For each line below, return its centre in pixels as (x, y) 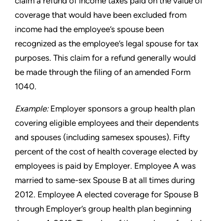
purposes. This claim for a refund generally (94, 58)
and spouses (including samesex (75, 137)
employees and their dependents (138, 123)
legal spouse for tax (162, 43)
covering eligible (46, 123)
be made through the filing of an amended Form (103, 72)
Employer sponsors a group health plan (122, 109)
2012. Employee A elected (64, 194)
